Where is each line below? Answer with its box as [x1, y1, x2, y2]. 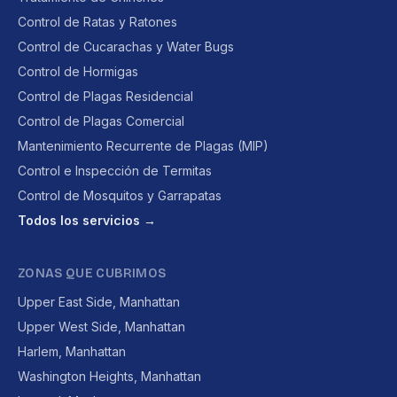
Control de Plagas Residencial [18, 89, 193, 104]
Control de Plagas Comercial [18, 113, 184, 128]
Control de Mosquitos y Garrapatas [18, 188, 222, 203]
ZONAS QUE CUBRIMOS [18, 266, 167, 281]
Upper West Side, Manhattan [18, 319, 185, 334]
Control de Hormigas [18, 64, 138, 79]
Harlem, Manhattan [18, 344, 126, 359]
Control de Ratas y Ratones [18, 14, 177, 29]
